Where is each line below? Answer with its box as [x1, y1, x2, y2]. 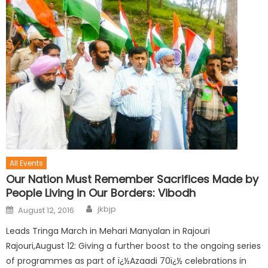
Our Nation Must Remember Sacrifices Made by [6, 171, 259, 187]
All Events [10, 157, 44, 168]
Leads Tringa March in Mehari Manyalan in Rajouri [6, 224, 211, 237]
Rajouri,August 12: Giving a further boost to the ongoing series [6, 239, 261, 252]
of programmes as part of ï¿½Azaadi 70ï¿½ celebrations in [6, 254, 247, 267]
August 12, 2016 [18, 204, 75, 216]
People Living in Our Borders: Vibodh [6, 185, 196, 200]
